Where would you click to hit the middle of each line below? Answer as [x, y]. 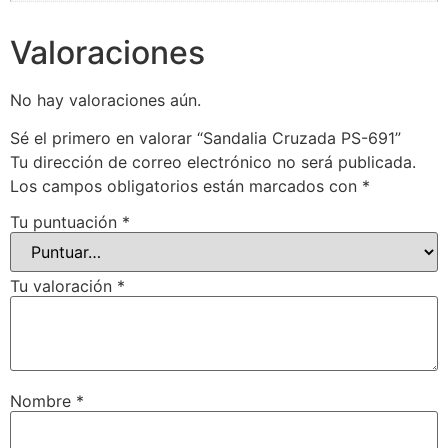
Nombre [43, 400]
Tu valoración [63, 285]
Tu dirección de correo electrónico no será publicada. [213, 161]
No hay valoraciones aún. [105, 99]
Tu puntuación [66, 221]
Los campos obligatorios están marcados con [186, 185]
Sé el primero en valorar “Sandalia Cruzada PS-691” [205, 137]
